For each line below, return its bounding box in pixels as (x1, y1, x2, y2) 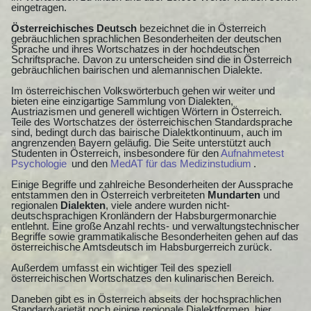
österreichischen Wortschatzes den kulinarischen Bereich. (11, 271, 274, 284)
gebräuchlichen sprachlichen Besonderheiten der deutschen (11, 32, 281, 44)
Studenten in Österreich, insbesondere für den (11, 146, 221, 159)
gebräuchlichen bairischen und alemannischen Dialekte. (11, 63, 262, 76)
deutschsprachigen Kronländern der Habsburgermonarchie (11, 209, 276, 221)
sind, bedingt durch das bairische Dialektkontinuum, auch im (11, 126, 283, 138)
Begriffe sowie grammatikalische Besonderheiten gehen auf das (11, 230, 299, 242)
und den (69, 157, 110, 169)
